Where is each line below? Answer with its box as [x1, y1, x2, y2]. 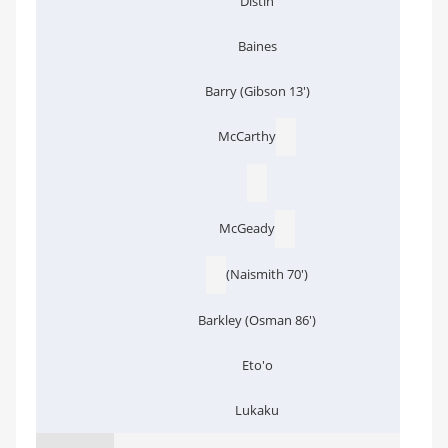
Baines [237, 37, 277, 55]
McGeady [219, 219, 275, 237]
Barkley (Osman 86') [198, 311, 316, 329]
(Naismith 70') [226, 265, 308, 283]
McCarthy [218, 127, 276, 145]
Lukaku [235, 401, 279, 419]
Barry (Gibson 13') [204, 82, 310, 100]
